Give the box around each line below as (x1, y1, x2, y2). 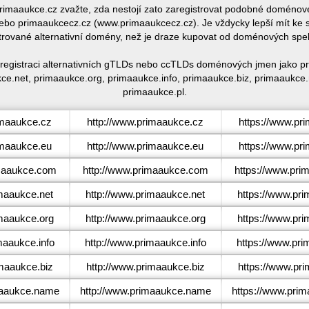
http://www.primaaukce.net (86, 188, 205, 200)
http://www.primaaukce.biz (86, 261, 205, 272)
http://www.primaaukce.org (85, 212, 206, 224)
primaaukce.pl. (122, 86, 187, 97)
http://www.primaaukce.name (79, 285, 211, 297)
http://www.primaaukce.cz (87, 116, 203, 128)
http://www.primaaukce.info (84, 237, 206, 248)
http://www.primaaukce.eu (87, 140, 203, 152)
